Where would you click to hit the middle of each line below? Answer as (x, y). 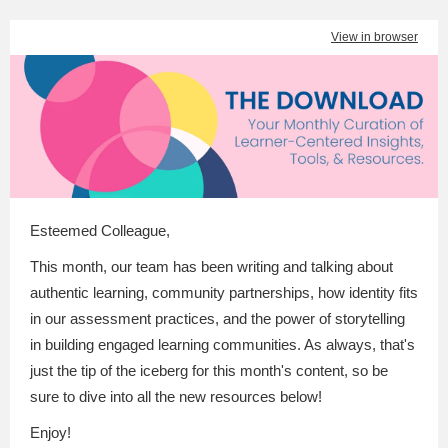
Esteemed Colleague (98, 230)
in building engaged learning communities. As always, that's (222, 344)
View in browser (374, 37)
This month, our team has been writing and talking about (211, 266)
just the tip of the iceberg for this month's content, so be (209, 370)
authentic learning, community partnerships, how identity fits (224, 292)
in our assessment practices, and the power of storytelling (217, 318)
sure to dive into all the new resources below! (176, 396)
